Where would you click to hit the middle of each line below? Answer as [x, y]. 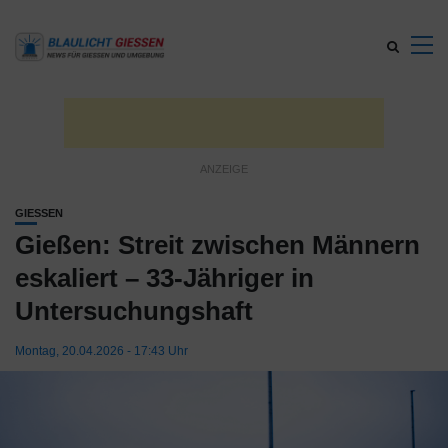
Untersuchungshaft [134, 311]
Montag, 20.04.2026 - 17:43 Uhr [101, 351]
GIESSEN [35, 213]
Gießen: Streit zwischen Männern [217, 245]
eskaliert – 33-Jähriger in [164, 278]
